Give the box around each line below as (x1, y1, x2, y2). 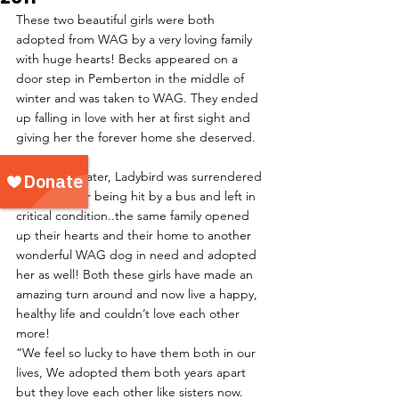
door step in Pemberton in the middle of (16, 70, 248, 87)
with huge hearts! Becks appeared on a (16, 51, 241, 68)
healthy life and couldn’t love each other (16, 305, 243, 322)
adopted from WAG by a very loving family (16, 31, 256, 48)
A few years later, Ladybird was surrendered (16, 168, 265, 185)
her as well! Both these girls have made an (16, 266, 256, 283)
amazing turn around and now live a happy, (16, 286, 261, 303)
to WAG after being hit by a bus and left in (16, 188, 259, 205)
